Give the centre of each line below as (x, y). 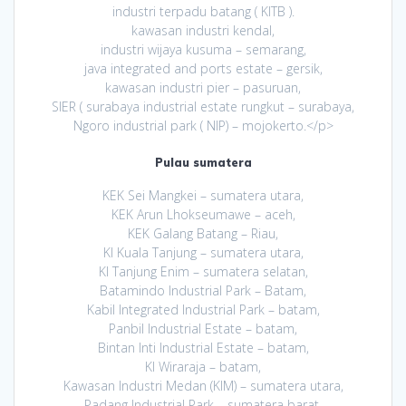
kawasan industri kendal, (203, 31)
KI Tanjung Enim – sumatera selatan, (203, 272)
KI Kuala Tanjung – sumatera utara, (203, 253)
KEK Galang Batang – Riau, (203, 234)
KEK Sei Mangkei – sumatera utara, (203, 196)
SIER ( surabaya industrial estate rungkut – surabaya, (203, 107)
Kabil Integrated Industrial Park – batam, (203, 310)
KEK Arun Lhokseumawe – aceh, (203, 215)
